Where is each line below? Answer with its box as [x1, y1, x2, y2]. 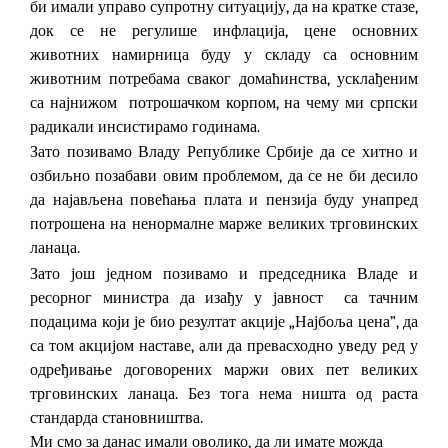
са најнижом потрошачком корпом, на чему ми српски [30, 93, 418, 112]
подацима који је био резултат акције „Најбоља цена [30, 312, 390, 331]
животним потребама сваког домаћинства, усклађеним [30, 69, 418, 88]
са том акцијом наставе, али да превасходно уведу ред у [30, 336, 418, 355]
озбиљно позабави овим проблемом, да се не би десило [30, 167, 418, 186]
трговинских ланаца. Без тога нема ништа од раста [30, 384, 418, 403]
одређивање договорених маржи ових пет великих [30, 360, 418, 379]
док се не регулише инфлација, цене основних [30, 21, 418, 40]
